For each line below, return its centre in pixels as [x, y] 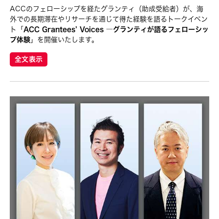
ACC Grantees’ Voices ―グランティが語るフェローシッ [116, 30]
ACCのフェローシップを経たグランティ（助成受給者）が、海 [107, 9]
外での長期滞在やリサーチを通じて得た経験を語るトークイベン [109, 19]
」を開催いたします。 [64, 40]
